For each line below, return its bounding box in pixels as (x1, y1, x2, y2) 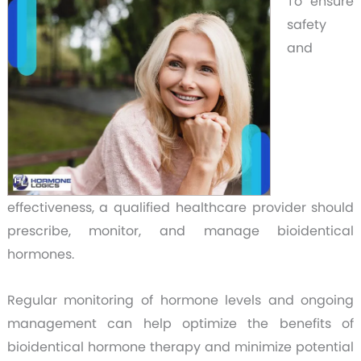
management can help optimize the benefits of (6, 313, 355, 333)
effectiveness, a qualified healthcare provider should (6, 197, 355, 217)
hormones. (6, 244, 74, 263)
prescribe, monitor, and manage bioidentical (6, 221, 355, 240)
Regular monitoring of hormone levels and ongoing (6, 290, 355, 309)
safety (286, 15, 326, 35)
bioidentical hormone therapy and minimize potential (6, 337, 355, 356)
